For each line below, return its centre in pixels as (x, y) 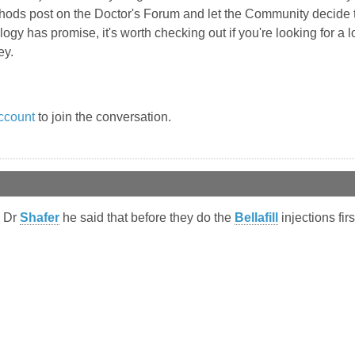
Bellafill (256, 218)
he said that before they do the (147, 218)
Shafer (40, 218)
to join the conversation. (103, 117)
